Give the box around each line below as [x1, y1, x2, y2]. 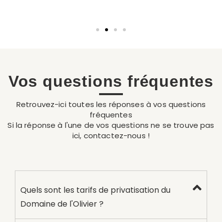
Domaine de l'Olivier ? [20, 198, 104, 210]
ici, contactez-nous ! [72, 130, 150, 141]
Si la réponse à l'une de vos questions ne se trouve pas [7, 119, 215, 130]
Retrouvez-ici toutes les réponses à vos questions [16, 99, 206, 110]
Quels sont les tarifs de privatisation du [20, 184, 170, 196]
